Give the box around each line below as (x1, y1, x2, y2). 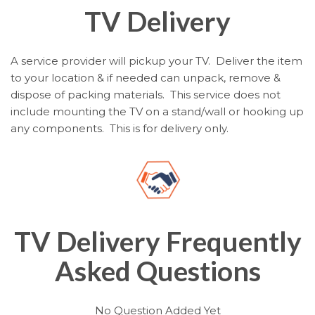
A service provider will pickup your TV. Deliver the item (11, 53, 302, 67)
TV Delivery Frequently (13, 225, 302, 258)
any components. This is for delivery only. (11, 121, 229, 135)
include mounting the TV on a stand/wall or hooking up (11, 104, 304, 118)
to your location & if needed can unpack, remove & (11, 70, 281, 84)
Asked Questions (54, 255, 261, 288)
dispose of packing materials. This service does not (11, 87, 281, 101)
